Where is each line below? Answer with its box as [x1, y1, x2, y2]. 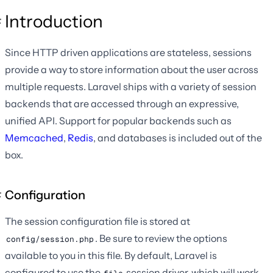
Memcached [5, 131, 63, 144]
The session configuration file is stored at [5, 214, 190, 227]
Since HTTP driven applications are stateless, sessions [5, 46, 252, 58]
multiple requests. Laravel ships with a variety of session [5, 80, 257, 93]
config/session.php [6, 233, 94, 244]
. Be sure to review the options [95, 232, 227, 244]
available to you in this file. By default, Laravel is [5, 249, 217, 261]
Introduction [5, 10, 103, 32]
